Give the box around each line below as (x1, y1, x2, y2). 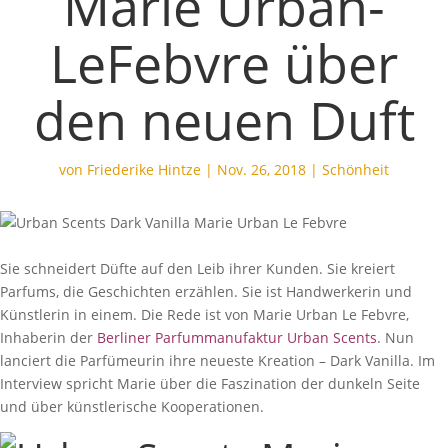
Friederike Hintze (87, 160, 201, 179)
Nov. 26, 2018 (217, 160, 306, 179)
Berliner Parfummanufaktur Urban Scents (93, 328, 377, 347)
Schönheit (322, 160, 389, 179)
